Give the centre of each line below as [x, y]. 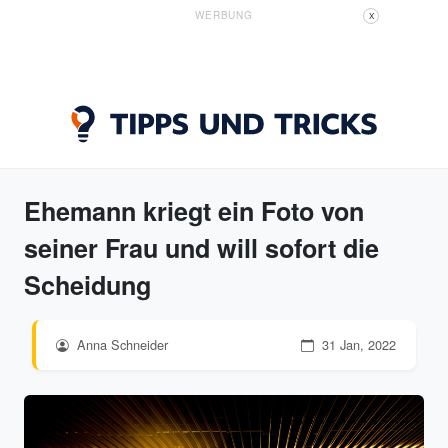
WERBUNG [224, 15]
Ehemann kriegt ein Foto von [194, 211]
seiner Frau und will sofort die [201, 248]
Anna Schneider [120, 344]
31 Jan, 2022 [357, 344]
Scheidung [87, 285]
